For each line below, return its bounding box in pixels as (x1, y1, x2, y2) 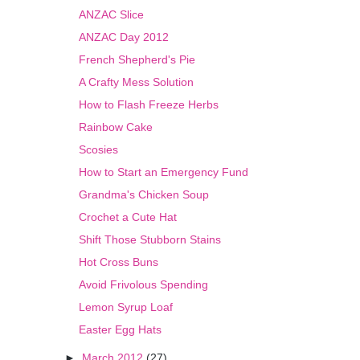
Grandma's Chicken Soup (79, 188, 210, 202)
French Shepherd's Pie (79, 53, 196, 67)
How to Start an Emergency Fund (79, 166, 249, 179)
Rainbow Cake (79, 121, 153, 134)
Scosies (79, 143, 119, 157)
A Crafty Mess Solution (79, 76, 194, 89)
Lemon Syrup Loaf (79, 301, 174, 314)
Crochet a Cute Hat (79, 211, 178, 224)
